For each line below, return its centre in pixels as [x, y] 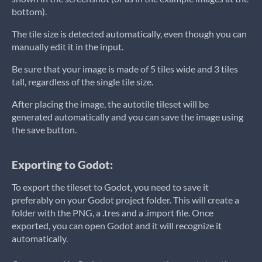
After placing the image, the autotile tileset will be [110, 104]
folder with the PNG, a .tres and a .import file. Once [113, 213]
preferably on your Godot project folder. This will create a [125, 200]
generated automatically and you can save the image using [127, 117]
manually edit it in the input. [68, 46]
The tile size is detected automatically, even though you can [129, 34]
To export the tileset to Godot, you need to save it [110, 187]
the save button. [44, 130]
